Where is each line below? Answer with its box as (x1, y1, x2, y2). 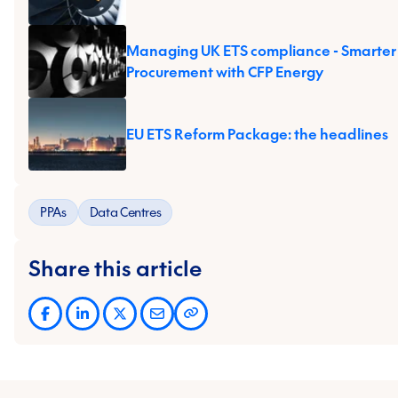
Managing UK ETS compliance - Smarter (126, 42, 396, 60)
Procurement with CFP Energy (126, 63, 323, 82)
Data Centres (89, 204, 162, 221)
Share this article (28, 254, 202, 283)
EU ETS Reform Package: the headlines (126, 125, 388, 144)
